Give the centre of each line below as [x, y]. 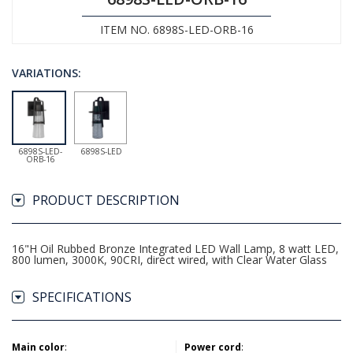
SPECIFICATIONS [82, 297]
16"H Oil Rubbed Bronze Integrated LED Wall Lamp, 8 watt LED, [175, 249]
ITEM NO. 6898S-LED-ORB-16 [176, 30]
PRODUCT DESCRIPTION [106, 200]
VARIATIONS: [46, 73]
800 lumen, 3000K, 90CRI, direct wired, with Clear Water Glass [169, 260]
